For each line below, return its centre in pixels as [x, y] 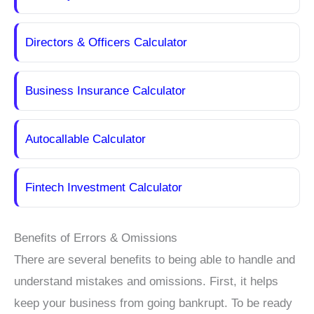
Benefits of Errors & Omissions [96, 238]
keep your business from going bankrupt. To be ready [153, 303]
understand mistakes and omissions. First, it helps [146, 281]
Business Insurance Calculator [105, 91]
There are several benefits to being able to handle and [155, 259]
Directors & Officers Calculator [106, 43]
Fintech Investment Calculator [104, 188]
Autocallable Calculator [86, 139]
